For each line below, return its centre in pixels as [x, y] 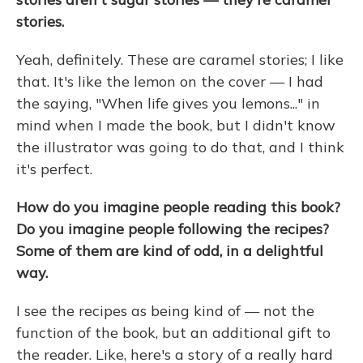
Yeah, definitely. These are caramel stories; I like [180, 60]
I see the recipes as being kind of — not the [165, 311]
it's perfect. [54, 169]
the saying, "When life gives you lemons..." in [168, 104]
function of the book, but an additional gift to [173, 333]
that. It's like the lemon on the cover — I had [170, 82]
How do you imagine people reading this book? [178, 207]
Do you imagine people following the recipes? [173, 229]
